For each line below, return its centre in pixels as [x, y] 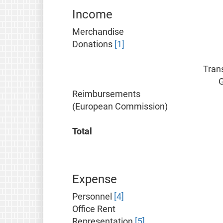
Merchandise [98, 32]
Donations [94, 45]
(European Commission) [120, 107]
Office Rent [94, 209]
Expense [95, 179]
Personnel [93, 197]
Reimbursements [107, 94]
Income [93, 15]
